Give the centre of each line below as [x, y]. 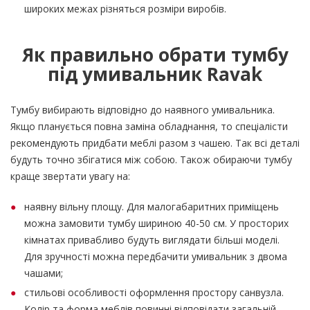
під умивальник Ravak [155, 74]
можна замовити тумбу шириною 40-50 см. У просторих [156, 223]
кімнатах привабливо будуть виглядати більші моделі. [152, 240]
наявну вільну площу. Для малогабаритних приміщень [152, 207]
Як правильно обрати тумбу [155, 55]
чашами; [44, 273]
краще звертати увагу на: [70, 176]
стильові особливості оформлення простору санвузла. [154, 292]
